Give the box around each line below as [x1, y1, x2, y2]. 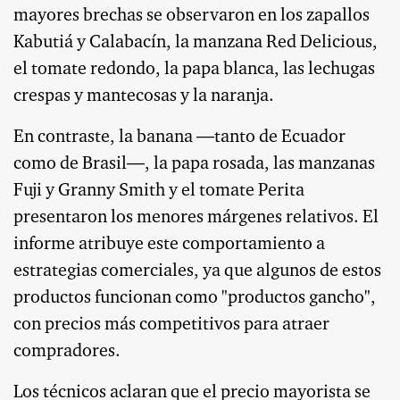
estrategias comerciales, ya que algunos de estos [13, 262, 381, 280]
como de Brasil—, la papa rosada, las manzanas [13, 154, 375, 173]
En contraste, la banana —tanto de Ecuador [13, 128, 346, 146]
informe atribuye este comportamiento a [13, 235, 325, 254]
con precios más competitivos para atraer [13, 315, 329, 334]
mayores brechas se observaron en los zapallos [13, 6, 370, 25]
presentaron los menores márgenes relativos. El [13, 208, 379, 227]
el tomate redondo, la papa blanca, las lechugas [13, 60, 375, 79]
